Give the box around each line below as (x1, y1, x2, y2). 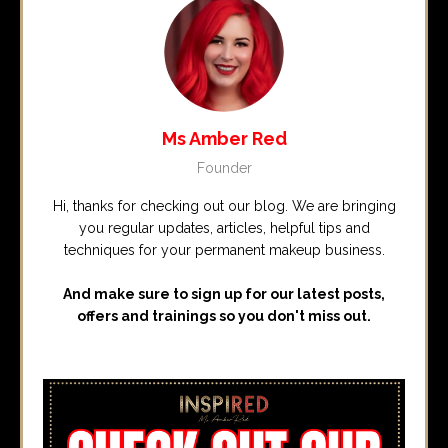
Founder (196, 160, 252, 177)
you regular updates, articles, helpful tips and (78, 220, 370, 237)
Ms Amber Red (161, 128, 287, 150)
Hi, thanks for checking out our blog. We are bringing (52, 198, 396, 215)
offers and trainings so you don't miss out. (77, 308, 371, 325)
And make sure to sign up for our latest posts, (63, 286, 385, 303)
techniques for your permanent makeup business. (63, 242, 385, 259)
